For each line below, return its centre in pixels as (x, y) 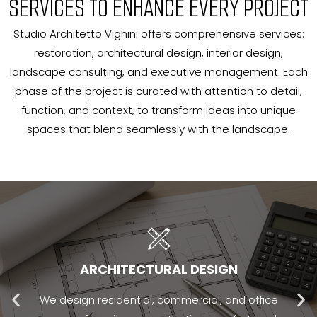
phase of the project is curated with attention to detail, (158, 91)
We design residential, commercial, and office (158, 299)
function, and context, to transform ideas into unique (158, 110)
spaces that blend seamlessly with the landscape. (158, 129)
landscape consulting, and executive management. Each (158, 72)
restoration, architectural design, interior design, (158, 53)
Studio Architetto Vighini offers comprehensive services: (158, 34)
